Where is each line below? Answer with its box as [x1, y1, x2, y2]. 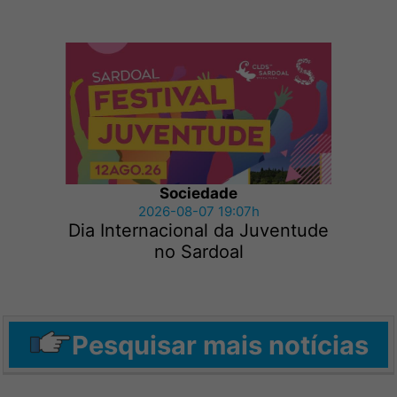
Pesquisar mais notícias [72, 329, 370, 361]
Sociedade [160, 184, 237, 203]
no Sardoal [153, 241, 244, 263]
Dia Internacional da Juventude [68, 220, 329, 242]
